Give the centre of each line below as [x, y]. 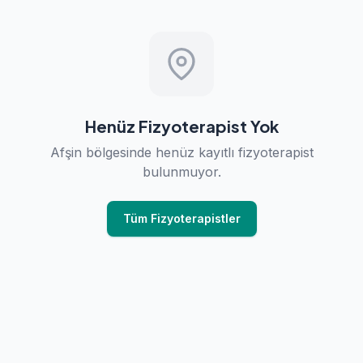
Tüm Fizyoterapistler [181, 218]
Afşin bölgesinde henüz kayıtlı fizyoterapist [181, 152]
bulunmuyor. [181, 172]
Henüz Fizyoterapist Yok [181, 126]
